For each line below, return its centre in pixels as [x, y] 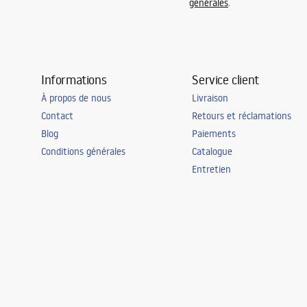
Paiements [214, 134]
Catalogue [212, 152]
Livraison [210, 98]
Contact [57, 116]
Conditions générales [83, 152]
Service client [225, 80]
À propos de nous [76, 98]
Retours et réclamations [242, 116]
